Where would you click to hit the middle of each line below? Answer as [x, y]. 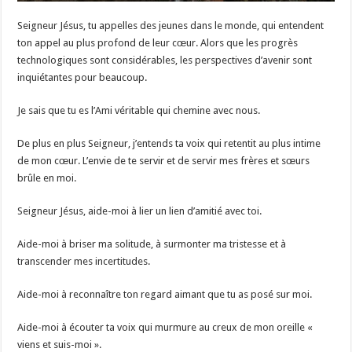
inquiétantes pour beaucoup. [82, 78]
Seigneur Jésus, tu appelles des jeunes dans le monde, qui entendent [171, 26]
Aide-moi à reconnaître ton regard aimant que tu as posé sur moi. [165, 295]
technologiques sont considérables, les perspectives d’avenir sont [165, 60]
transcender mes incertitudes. [84, 262]
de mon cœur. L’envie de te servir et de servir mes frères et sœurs [164, 161]
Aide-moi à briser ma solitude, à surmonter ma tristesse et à [152, 244]
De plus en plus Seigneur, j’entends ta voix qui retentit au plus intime [169, 144]
